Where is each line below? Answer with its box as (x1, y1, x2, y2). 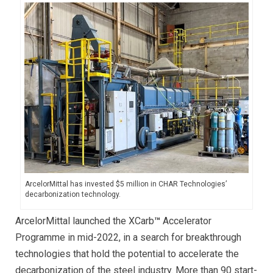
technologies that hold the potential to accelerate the (15, 248, 239, 260)
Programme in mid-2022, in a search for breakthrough (15, 232, 241, 244)
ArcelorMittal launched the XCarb (15, 215, 154, 227)
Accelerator (160, 215, 211, 227)
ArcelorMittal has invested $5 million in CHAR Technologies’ (24, 180, 227, 189)
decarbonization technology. (24, 190, 121, 199)
